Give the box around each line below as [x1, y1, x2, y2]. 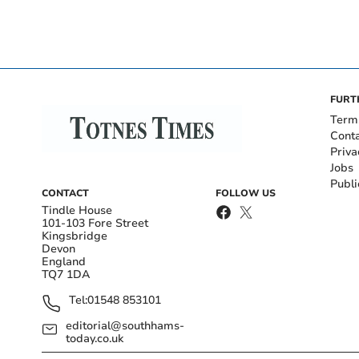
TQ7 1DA [42, 266, 91, 282]
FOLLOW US [216, 186, 276, 200]
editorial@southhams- [66, 317, 185, 333]
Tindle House [42, 202, 112, 218]
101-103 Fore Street [42, 215, 148, 231]
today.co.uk [66, 330, 124, 346]
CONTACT [42, 186, 89, 200]
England [42, 253, 86, 269]
